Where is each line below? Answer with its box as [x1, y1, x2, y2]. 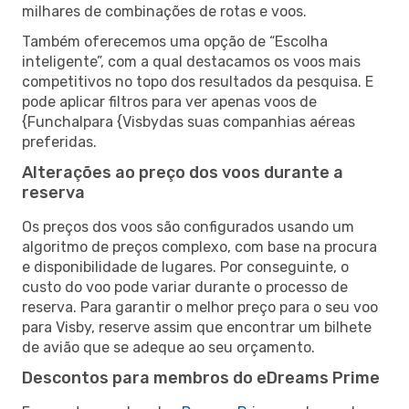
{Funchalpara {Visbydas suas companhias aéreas [22, 112, 355, 131]
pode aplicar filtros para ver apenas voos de [22, 92, 317, 110]
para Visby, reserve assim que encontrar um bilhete [22, 318, 372, 336]
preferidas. [22, 132, 97, 151]
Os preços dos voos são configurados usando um [22, 217, 354, 236]
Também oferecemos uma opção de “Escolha [22, 32, 328, 50]
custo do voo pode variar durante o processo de [22, 278, 348, 296]
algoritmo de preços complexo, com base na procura [22, 237, 377, 256]
